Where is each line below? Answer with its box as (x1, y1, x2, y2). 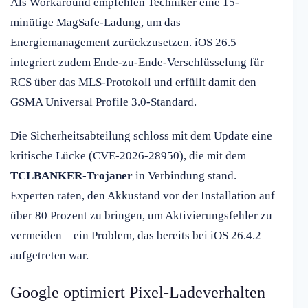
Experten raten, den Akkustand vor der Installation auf (10, 189, 275, 203)
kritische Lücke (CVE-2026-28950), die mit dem (10, 149, 246, 163)
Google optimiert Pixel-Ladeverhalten (10, 283, 265, 302)
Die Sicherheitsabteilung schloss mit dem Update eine (10, 129, 272, 143)
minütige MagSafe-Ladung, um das (10, 16, 181, 30)
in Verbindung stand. (133, 169, 236, 183)
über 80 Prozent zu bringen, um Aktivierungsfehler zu (10, 209, 272, 223)
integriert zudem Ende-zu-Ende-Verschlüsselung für (10, 56, 264, 69)
